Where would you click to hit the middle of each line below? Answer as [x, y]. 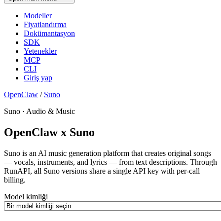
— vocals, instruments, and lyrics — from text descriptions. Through [110, 162]
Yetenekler [40, 51]
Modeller [38, 16]
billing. [15, 180]
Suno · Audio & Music [39, 111]
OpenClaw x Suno [49, 132]
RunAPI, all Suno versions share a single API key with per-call [102, 171]
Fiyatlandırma [45, 25]
